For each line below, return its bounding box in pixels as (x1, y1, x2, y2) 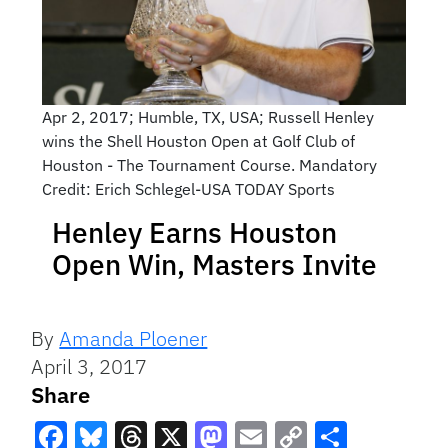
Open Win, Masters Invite (52, 245, 377, 283)
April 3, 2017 (31, 352, 148, 380)
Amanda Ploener (59, 324, 208, 352)
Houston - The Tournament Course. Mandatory (41, 154, 377, 175)
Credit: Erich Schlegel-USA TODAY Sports (41, 178, 335, 199)
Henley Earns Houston (52, 213, 337, 251)
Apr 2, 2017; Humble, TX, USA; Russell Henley (41, 106, 374, 127)
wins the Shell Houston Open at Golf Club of (41, 130, 355, 151)
